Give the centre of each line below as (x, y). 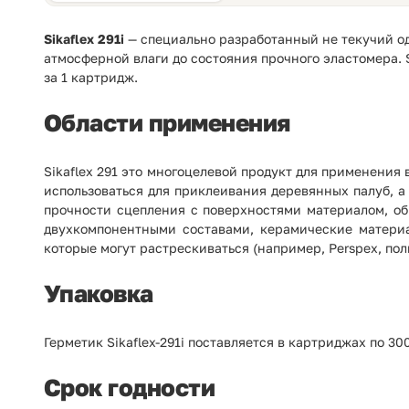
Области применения (167, 123)
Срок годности (130, 388)
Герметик (75, 342)
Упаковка (99, 294)
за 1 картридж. (91, 77)
